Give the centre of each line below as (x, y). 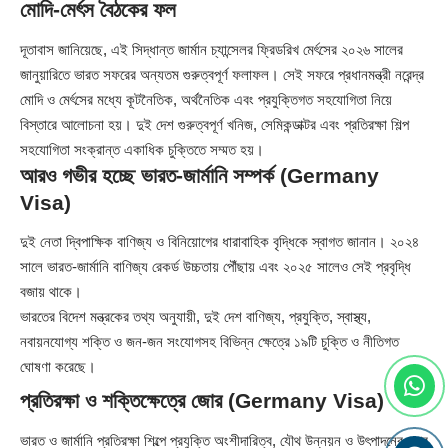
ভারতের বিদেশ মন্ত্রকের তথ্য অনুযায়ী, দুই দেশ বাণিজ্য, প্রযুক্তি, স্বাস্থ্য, (195, 317)
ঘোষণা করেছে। (58, 367)
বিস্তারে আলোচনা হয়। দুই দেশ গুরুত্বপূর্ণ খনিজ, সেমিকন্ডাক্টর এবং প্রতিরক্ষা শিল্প (214, 124)
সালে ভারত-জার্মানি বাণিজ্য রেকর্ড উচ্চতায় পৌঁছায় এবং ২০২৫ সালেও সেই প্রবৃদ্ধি (215, 267)
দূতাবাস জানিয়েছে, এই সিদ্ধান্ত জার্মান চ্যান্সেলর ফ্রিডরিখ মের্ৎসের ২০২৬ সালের (211, 49)
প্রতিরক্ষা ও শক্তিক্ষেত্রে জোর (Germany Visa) (202, 401)
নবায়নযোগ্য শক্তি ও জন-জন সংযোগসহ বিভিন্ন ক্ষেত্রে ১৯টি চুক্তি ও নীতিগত (209, 342)
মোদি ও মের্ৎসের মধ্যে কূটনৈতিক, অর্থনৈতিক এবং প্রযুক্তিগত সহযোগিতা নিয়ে (206, 99)
